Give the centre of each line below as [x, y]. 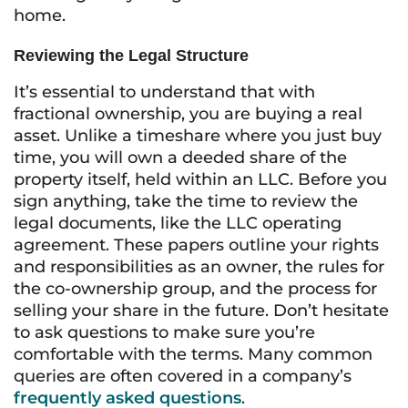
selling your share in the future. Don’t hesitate [201, 311]
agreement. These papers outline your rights [196, 245]
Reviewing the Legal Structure [131, 56]
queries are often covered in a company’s [183, 376]
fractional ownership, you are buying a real [188, 114]
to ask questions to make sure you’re [164, 332]
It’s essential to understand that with [164, 92]
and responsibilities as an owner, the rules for [199, 267]
